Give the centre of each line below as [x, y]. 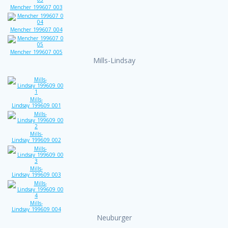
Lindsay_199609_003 [36, 174]
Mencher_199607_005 [36, 52]
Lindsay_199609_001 [36, 105]
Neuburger [114, 217]
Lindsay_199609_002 [36, 140]
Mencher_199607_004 [36, 29]
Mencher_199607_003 [36, 7]
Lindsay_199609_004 [36, 209]
